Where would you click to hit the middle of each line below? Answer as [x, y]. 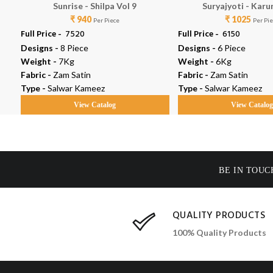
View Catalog [95, 105]
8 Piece [74, 48]
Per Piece [107, 20]
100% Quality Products [219, 232]
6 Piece [231, 48]
